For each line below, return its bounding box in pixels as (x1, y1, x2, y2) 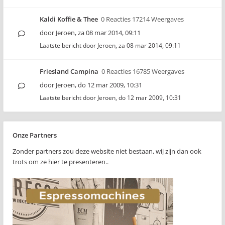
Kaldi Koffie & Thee (40, 15, 98, 24)
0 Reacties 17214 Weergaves (101, 15, 184, 24)
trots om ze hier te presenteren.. (13, 157, 108, 166)
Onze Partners (13, 131, 57, 140)
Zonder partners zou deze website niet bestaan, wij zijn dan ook (13, 147, 201, 156)
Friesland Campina (40, 67, 98, 76)
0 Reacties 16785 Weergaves (101, 67, 184, 76)
